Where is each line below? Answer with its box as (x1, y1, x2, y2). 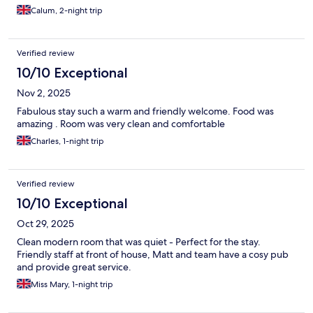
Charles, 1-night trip (31, 136, 104, 147)
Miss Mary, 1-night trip (31, 279, 113, 291)
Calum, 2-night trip (31, 5, 103, 17)
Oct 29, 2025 (17, 217, 74, 231)
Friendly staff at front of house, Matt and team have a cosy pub (17, 248, 289, 261)
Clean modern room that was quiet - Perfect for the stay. (17, 235, 261, 249)
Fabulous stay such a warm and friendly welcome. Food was (17, 105, 274, 118)
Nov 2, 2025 (17, 87, 71, 100)
